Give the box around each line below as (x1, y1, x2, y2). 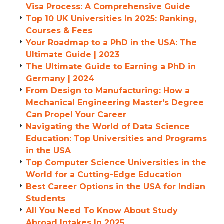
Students (26, 194, 65, 203)
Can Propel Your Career (26, 110, 126, 119)
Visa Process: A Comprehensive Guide (26, 2, 190, 11)
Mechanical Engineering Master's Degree (26, 98, 204, 107)
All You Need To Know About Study (26, 206, 178, 215)
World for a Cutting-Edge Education (26, 170, 182, 179)
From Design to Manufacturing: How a (26, 86, 190, 95)
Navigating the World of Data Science (26, 122, 190, 131)
